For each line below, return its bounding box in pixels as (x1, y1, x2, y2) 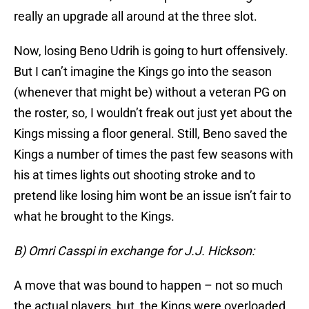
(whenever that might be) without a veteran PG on (14, 85, 286, 100)
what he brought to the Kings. (14, 209, 175, 224)
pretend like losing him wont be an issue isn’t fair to (14, 188, 291, 203)
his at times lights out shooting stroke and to (14, 168, 255, 183)
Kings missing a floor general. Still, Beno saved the (14, 126, 288, 141)
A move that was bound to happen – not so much (14, 278, 283, 293)
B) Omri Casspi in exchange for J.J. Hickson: (14, 243, 255, 259)
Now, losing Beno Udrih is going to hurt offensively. (14, 43, 288, 59)
